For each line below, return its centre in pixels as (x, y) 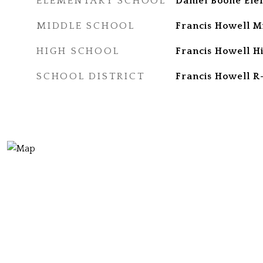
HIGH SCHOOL (78, 51)
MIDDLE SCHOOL (86, 26)
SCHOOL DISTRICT (91, 76)
